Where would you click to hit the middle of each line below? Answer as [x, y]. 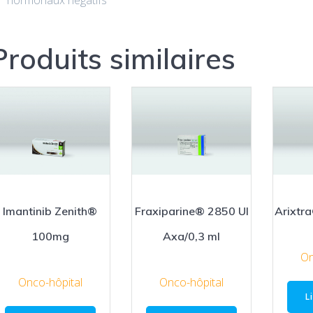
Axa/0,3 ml [192, 236]
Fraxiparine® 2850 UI [191, 211]
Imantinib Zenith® [50, 211]
